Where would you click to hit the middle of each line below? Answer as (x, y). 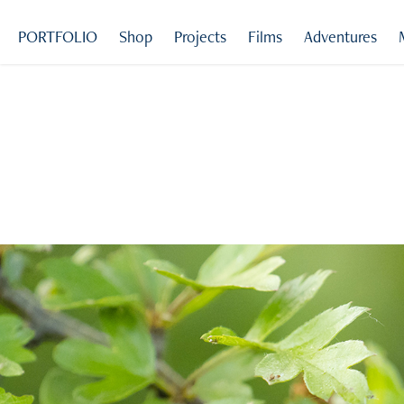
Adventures (341, 37)
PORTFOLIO (58, 37)
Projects (201, 37)
